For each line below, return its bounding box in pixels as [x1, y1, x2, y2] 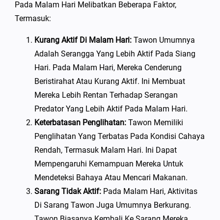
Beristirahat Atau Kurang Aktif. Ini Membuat [34, 77, 185, 86]
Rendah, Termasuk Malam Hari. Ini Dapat [34, 145, 177, 155]
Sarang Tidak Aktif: [34, 187, 101, 196]
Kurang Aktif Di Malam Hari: [34, 35, 132, 45]
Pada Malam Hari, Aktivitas [101, 187, 197, 196]
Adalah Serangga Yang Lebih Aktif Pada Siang [34, 49, 195, 58]
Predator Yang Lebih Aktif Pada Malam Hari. [34, 104, 188, 113]
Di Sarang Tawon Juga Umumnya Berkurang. [34, 200, 191, 210]
